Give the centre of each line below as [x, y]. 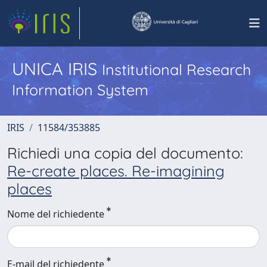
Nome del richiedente [56, 214]
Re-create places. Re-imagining [116, 171]
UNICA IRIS [57, 69]
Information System [80, 90]
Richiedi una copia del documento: [125, 153]
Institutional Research [176, 69]
